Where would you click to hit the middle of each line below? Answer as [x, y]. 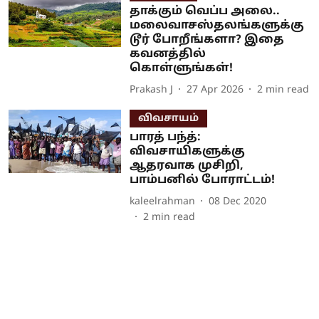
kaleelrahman [162, 202]
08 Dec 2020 [237, 202]
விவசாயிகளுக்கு [187, 152]
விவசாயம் [168, 119]
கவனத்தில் [167, 54]
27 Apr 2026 [215, 90]
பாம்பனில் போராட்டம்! [202, 180]
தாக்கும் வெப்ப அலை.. [204, 11]
